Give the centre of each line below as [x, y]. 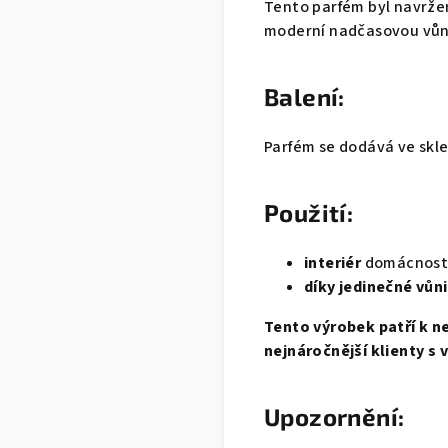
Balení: [304, 97]
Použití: [309, 213]
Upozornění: [334, 417]
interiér [333, 263]
